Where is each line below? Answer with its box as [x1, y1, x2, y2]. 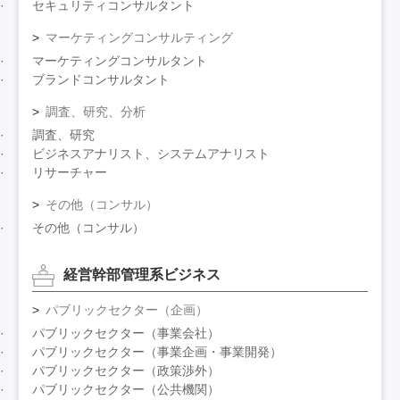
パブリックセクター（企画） [46, 302, 209, 317]
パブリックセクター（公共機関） [32, 381, 221, 396]
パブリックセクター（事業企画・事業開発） [32, 344, 283, 359]
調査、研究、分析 [46, 104, 146, 119]
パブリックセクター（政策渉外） [32, 362, 221, 378]
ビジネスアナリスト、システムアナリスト [32, 146, 271, 161]
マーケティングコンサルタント [32, 53, 208, 68]
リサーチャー [32, 164, 108, 179]
